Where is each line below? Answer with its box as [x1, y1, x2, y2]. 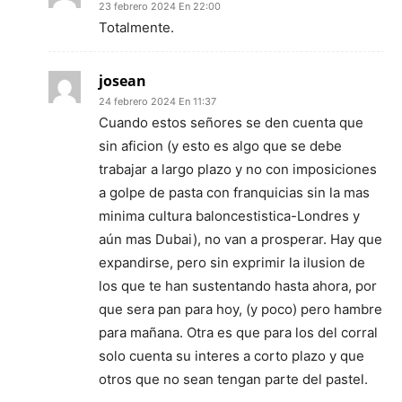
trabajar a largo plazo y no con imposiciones [99, 161, 377, 178]
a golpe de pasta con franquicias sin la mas [99, 184, 370, 201]
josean [99, 71, 146, 91]
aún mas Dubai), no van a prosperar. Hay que [99, 231, 382, 248]
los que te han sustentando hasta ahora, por [99, 277, 377, 294]
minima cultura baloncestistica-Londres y [99, 207, 360, 224]
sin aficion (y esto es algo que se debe [99, 137, 342, 154]
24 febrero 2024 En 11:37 [99, 95, 216, 108]
